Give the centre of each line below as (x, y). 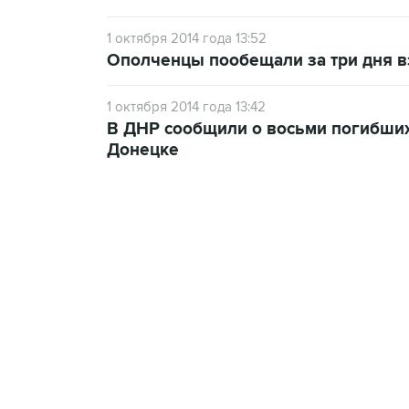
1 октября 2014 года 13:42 (186, 106)
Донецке (143, 150)
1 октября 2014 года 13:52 (187, 38)
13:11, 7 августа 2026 (240, 287)
